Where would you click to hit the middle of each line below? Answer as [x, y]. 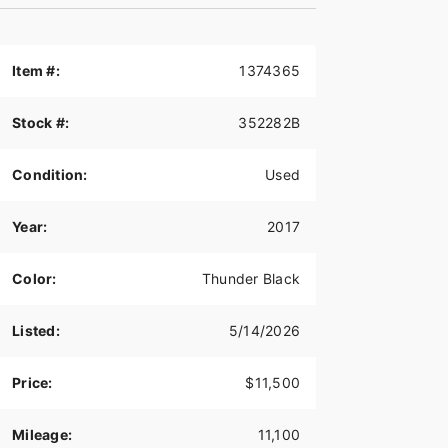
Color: [34, 279]
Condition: [50, 175]
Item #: [36, 71]
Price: [32, 383]
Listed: [36, 331]
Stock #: [40, 123]
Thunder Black [250, 279]
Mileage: [42, 435]
